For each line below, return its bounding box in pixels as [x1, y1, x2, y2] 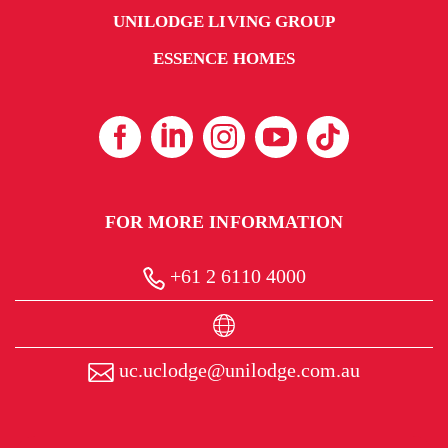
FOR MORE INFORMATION [104, 212, 344, 233]
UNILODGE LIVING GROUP [112, 12, 336, 32]
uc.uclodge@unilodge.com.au [114, 358, 360, 381]
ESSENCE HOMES [152, 49, 296, 69]
